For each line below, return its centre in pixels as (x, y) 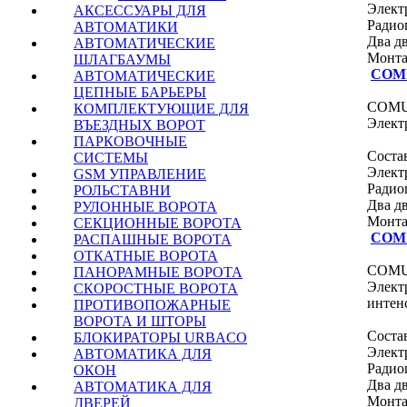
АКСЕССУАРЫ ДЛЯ (140, 10)
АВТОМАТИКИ (126, 27)
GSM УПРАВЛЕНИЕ (140, 174)
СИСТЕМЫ (111, 158)
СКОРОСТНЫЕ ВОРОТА (156, 288)
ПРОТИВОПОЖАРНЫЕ (152, 305)
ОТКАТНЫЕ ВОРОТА (146, 256)
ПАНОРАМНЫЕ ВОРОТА (158, 272)
